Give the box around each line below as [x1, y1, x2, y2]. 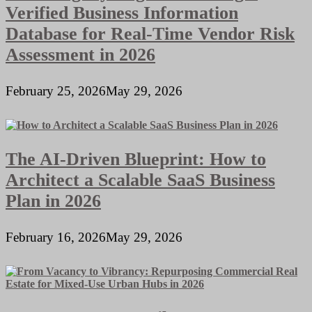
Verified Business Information [6, 3, 238, 24]
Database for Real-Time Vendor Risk [6, 24, 295, 45]
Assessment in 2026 [6, 45, 155, 65]
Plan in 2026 [6, 191, 101, 212]
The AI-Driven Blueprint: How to [6, 149, 266, 170]
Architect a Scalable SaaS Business [6, 170, 275, 191]
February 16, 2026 [6, 230, 106, 245]
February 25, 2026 [6, 84, 106, 99]
